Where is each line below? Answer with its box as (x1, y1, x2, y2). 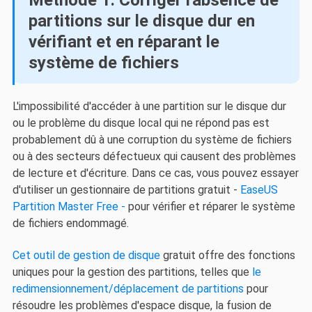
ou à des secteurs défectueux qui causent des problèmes (12, 149, 296, 163)
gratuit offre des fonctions (159, 249, 295, 263)
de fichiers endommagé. (12, 216, 129, 230)
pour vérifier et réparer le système (125, 199, 295, 213)
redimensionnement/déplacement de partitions (12, 282, 244, 296)
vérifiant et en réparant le (28, 32, 219, 52)
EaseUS (240, 182, 278, 196)
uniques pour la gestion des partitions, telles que (12, 265, 252, 279)
